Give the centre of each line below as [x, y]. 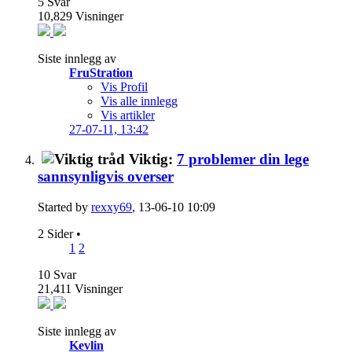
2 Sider [57, 234]
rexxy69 [112, 207]
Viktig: [153, 159]
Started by [64, 207]
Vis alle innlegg [139, 101]
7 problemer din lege [243, 159]
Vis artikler [128, 115]
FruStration [101, 72]
